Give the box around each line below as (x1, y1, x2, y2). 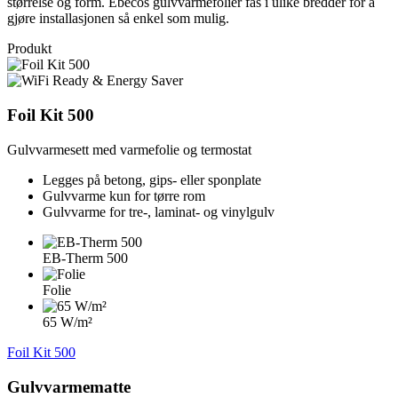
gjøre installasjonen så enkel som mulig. (7, 11, 229, 27)
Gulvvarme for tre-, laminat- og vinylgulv (43, 203, 275, 219)
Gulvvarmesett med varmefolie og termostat (7, 141, 251, 157)
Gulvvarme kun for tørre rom (43, 187, 205, 203)
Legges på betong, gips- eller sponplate (43, 171, 261, 187)
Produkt (7, 41, 52, 57)
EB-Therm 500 (43, 250, 128, 266)
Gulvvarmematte (7, 377, 131, 396)
